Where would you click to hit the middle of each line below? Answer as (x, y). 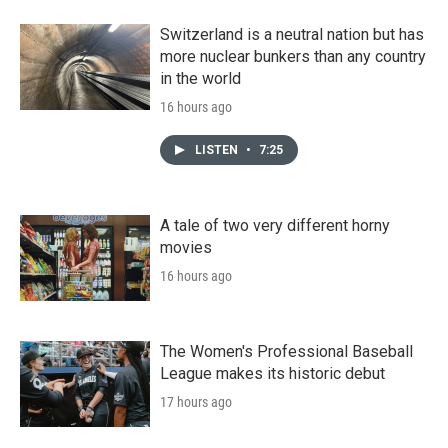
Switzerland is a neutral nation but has (292, 35)
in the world (200, 79)
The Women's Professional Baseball (286, 352)
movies (186, 248)
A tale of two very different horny (275, 226)
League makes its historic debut (272, 374)
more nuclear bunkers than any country (293, 57)
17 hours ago (196, 402)
